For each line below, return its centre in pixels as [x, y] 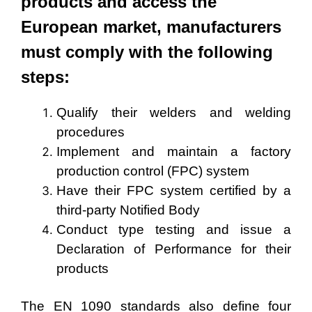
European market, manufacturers [151, 27]
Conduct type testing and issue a [174, 229]
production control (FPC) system [153, 171]
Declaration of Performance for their [174, 249]
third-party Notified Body [128, 210]
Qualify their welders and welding [174, 112]
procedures [91, 132]
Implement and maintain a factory [174, 151]
